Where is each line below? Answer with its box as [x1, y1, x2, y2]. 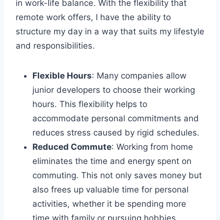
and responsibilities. [16, 40, 95, 51]
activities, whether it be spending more [32, 198, 186, 209]
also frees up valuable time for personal [32, 184, 189, 194]
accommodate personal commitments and [32, 113, 199, 123]
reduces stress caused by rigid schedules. [32, 127, 199, 137]
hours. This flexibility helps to [32, 99, 147, 109]
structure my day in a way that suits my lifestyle [16, 26, 204, 36]
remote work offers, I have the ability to [16, 12, 171, 22]
